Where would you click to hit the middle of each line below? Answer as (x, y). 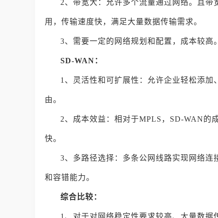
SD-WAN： (82, 61)
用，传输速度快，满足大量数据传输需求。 (123, 22)
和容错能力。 (70, 177)
